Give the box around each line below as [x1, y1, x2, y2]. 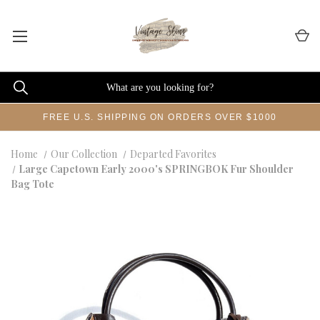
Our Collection [50, 147, 117, 161]
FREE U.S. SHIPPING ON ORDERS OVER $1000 [43, 112, 277, 122]
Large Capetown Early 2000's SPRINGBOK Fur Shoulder [19, 162, 294, 176]
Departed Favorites [129, 147, 216, 161]
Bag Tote [11, 177, 54, 191]
